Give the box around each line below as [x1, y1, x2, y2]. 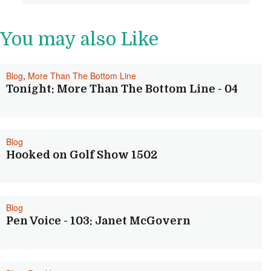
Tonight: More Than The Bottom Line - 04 [6, 83, 238, 95]
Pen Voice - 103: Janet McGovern [6, 215, 191, 227]
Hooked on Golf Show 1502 [6, 149, 157, 161]
